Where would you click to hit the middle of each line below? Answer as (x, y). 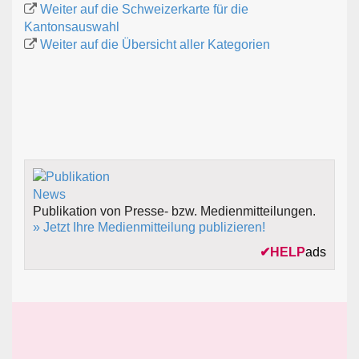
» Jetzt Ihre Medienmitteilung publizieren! (149, 228)
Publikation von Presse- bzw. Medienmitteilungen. (174, 212)
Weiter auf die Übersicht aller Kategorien (155, 45)
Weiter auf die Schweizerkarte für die (144, 10)
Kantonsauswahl (72, 27)
